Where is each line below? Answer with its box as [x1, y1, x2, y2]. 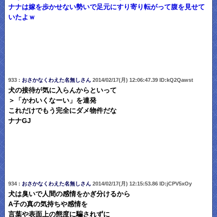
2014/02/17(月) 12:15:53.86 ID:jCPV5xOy [91, 180, 192, 186]
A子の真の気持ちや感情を [8, 200, 88, 208]
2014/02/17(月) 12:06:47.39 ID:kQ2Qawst [91, 77, 193, 83]
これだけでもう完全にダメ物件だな [8, 107, 117, 114]
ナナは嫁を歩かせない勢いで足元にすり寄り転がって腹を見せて [8, 3, 205, 11]
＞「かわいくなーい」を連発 [8, 96, 96, 104]
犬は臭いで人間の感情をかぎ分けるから [8, 190, 130, 198]
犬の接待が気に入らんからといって [8, 86, 117, 94]
